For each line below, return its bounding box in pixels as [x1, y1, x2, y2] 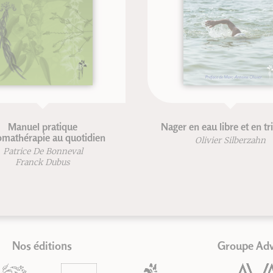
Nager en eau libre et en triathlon [118, 121, 258, 133]
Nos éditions [12, 239, 73, 253]
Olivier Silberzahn [152, 135, 224, 146]
